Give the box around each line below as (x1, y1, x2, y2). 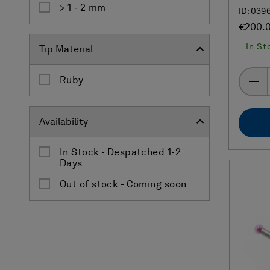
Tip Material (39, 45, 93, 55)
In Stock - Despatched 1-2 (60, 148, 181, 158)
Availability (39, 117, 88, 127)
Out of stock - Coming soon (60, 180, 187, 190)
